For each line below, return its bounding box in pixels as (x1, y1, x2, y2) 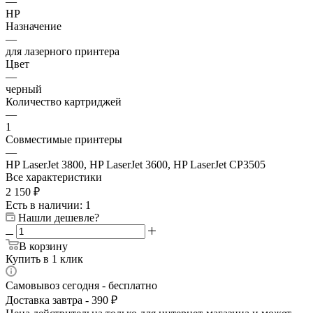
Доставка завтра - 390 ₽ (6, 293, 117, 306)
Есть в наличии (6, 198, 80, 211)
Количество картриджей (6, 95, 122, 108)
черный (6, 82, 42, 95)
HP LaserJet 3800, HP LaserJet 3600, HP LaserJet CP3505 (6, 158, 265, 170)
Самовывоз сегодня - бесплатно (6, 279, 157, 291)
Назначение (6, 20, 61, 32)
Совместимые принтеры (6, 133, 122, 145)
